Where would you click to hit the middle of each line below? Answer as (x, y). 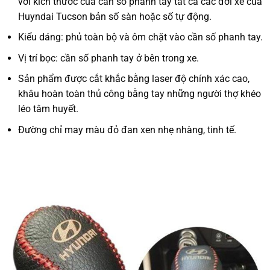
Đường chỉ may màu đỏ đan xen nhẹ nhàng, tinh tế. (127, 130)
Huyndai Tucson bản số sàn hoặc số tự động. (115, 16)
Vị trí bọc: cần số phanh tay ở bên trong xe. (109, 58)
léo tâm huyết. (49, 109)
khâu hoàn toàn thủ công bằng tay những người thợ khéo (140, 94)
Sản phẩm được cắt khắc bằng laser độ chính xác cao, (134, 79)
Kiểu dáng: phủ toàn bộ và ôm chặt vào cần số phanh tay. (141, 37)
